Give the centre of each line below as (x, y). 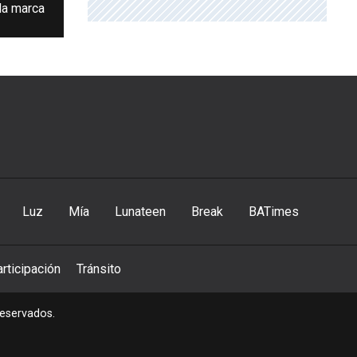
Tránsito (99, 269)
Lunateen (140, 212)
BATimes (273, 212)
